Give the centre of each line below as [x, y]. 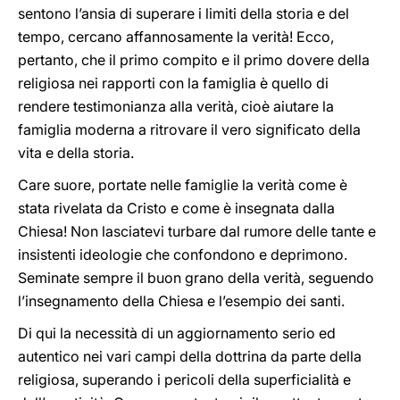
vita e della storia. [76, 153]
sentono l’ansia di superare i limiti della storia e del [183, 13]
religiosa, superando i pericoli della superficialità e [184, 379]
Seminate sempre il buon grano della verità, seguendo [196, 278]
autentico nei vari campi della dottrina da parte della [190, 356]
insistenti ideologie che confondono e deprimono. [183, 254]
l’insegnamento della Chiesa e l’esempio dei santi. [181, 301]
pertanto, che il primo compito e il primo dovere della [194, 60]
